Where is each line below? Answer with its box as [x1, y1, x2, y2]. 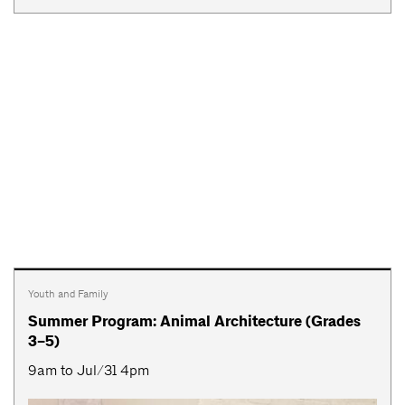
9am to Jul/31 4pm [28, 361, 149, 379]
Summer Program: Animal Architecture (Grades [28, 310, 361, 332]
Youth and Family [28, 286, 108, 301]
